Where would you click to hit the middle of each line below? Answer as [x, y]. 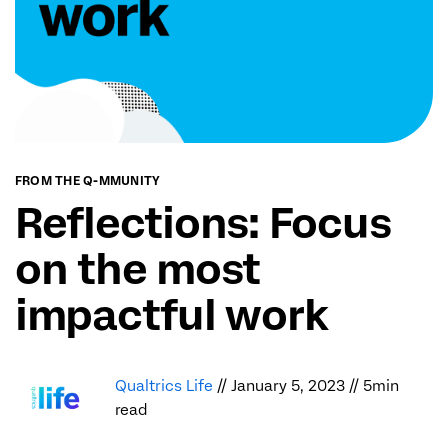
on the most [138, 269]
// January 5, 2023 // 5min [308, 386]
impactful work [171, 315]
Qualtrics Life [166, 386]
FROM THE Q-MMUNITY [88, 181]
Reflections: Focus [203, 223]
